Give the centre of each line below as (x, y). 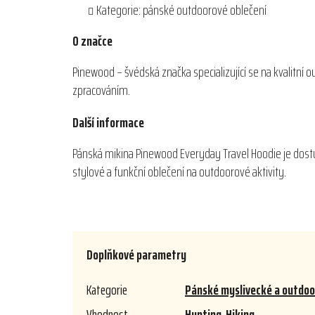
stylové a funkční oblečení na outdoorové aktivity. (179, 172)
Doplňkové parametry (136, 255)
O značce (92, 41)
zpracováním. (101, 90)
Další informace (108, 123)
